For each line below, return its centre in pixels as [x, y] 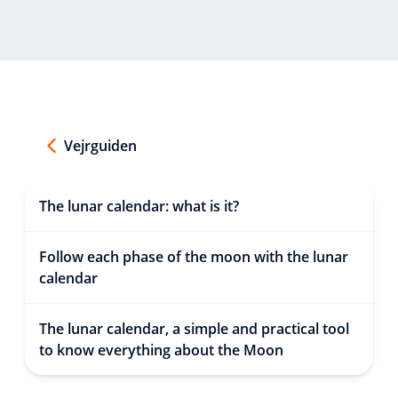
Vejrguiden [100, 145]
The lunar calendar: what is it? [139, 206]
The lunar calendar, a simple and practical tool [194, 328]
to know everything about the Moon [161, 350]
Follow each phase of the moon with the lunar [194, 256]
